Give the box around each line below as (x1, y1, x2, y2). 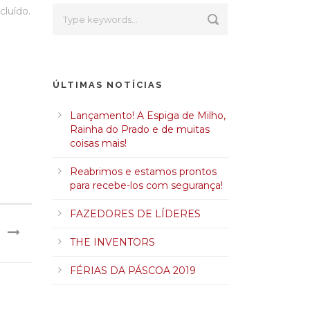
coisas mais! (70, 137, 127, 149)
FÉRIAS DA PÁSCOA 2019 (70, 264, 196, 277)
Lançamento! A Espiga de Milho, (70, 109, 226, 122)
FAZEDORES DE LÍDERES (70, 208, 201, 220)
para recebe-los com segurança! (70, 179, 223, 192)
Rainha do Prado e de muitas (70, 123, 210, 136)
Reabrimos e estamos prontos (70, 165, 217, 178)
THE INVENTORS (70, 236, 155, 248)
